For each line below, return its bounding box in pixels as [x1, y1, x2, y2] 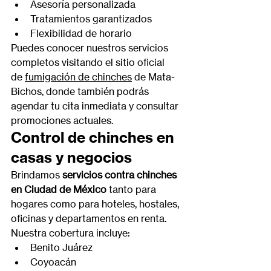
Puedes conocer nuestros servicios [11, 42, 171, 54]
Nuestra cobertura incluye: [11, 227, 130, 239]
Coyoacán [30, 256, 76, 268]
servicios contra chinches [62, 169, 179, 181]
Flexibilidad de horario [30, 27, 132, 39]
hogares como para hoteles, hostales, [11, 198, 181, 210]
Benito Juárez [30, 241, 93, 253]
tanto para [106, 183, 158, 195]
